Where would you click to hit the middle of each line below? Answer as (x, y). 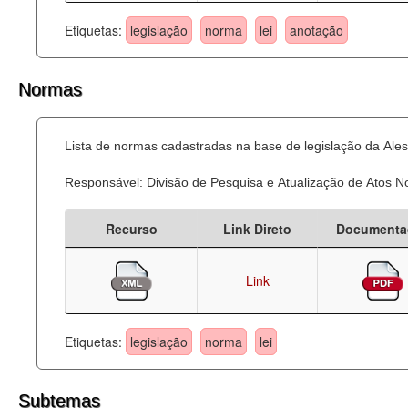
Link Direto (257, 229)
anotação (316, 30)
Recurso (131, 229)
